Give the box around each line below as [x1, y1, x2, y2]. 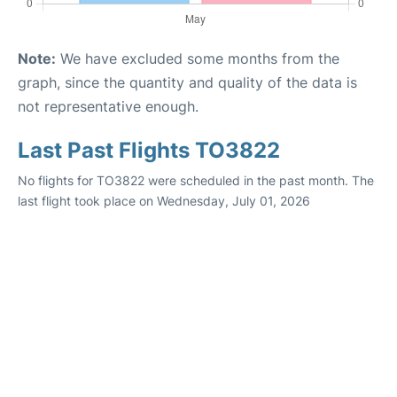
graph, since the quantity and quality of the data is [18, 73, 357, 91]
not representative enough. [18, 97, 198, 115]
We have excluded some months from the [56, 49, 339, 67]
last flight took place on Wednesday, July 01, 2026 [18, 192, 310, 208]
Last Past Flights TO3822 [18, 136, 280, 163]
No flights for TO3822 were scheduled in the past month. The [18, 172, 374, 188]
